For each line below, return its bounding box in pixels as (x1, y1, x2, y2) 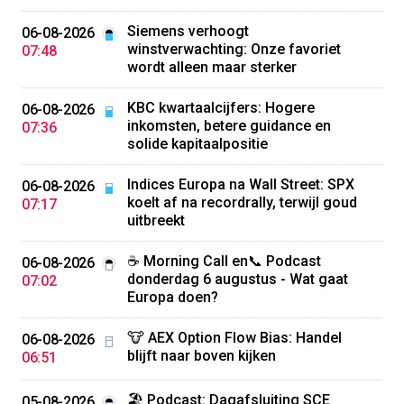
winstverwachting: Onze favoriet (126, 41, 341, 58)
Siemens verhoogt (126, 23, 249, 40)
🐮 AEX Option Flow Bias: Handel (126, 329, 342, 346)
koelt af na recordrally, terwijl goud (126, 194, 357, 211)
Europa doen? (126, 289, 218, 306)
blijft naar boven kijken (126, 347, 276, 364)
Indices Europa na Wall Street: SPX (126, 176, 354, 193)
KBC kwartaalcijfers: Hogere (126, 99, 315, 116)
